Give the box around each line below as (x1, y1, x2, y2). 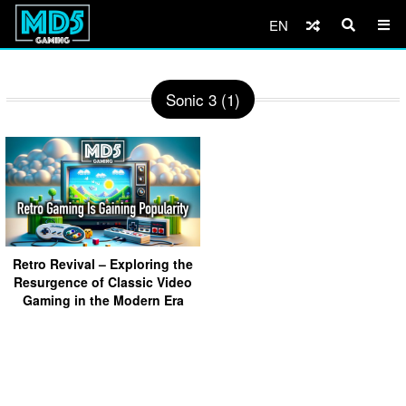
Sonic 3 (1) (166, 88, 240, 111)
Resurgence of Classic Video (14, 272, 192, 291)
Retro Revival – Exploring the (13, 254, 193, 273)
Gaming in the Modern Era (22, 290, 184, 309)
